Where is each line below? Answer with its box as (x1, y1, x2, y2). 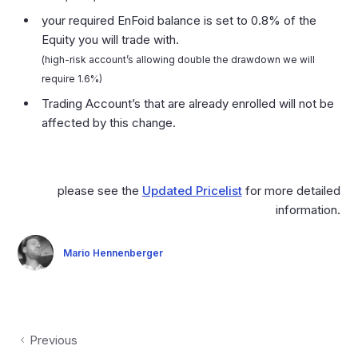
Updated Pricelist (141, 183, 242, 199)
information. (275, 202, 340, 218)
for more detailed (241, 183, 340, 199)
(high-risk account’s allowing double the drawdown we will (42, 54, 316, 66)
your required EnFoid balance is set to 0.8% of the (42, 13, 317, 29)
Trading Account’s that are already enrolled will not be (42, 95, 335, 111)
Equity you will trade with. (42, 32, 180, 48)
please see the (57, 183, 142, 199)
